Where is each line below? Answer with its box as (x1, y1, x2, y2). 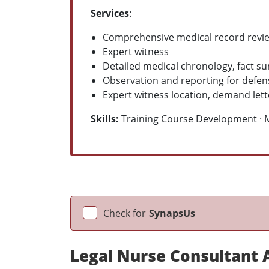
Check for (103, 206, 146, 220)
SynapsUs (149, 206, 195, 220)
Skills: (91, 112, 119, 125)
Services (91, 6, 129, 20)
